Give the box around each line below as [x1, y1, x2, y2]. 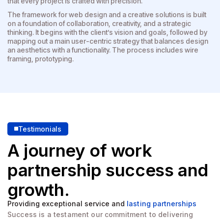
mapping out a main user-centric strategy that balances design [7, 36, 208, 45]
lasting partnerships [127, 199, 197, 208]
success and [101, 159, 208, 180]
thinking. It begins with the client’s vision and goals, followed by [7, 27, 207, 36]
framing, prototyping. [7, 54, 74, 63]
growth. [7, 179, 70, 200]
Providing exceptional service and [7, 199, 127, 208]
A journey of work [7, 139, 152, 161]
